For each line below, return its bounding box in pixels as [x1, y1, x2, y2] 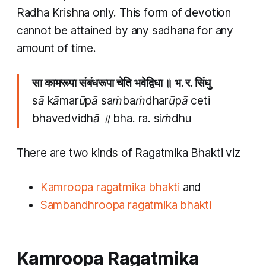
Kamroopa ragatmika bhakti [40, 180, 183, 195]
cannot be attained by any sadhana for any [16, 24, 233, 38]
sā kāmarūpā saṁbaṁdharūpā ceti [32, 94, 210, 108]
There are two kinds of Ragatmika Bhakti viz [16, 146, 240, 160]
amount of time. [16, 42, 96, 56]
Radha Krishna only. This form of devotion [16, 6, 231, 20]
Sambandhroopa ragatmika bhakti [40, 198, 212, 213]
